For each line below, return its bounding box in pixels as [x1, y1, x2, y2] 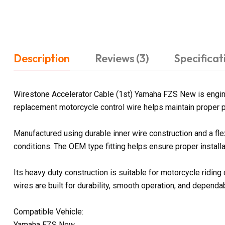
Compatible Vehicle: [14, 206, 83, 216]
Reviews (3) [95, 51, 149, 65]
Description [14, 51, 70, 65]
